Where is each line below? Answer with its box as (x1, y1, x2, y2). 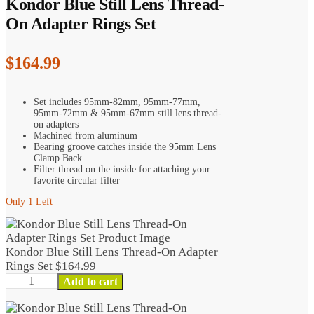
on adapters (34, 118, 78, 130)
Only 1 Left (6, 196, 53, 207)
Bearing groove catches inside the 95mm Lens (34, 141, 216, 152)
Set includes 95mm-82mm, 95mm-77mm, (34, 96, 200, 107)
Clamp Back (34, 152, 82, 163)
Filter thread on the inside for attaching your (34, 163, 210, 175)
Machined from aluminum (34, 130, 137, 141)
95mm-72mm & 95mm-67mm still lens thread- (34, 107, 221, 118)
